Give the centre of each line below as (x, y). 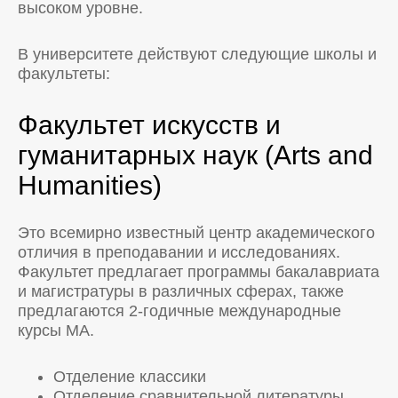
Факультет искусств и (149, 124)
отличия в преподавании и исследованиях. (179, 252)
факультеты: (64, 73)
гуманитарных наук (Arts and (195, 155)
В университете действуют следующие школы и (197, 54)
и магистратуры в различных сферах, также (181, 291)
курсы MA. (56, 330)
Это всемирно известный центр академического (196, 232)
